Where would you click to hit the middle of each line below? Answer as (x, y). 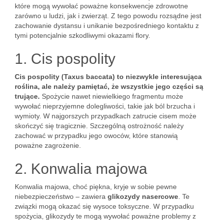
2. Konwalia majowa (81, 169)
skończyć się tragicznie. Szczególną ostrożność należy (99, 126)
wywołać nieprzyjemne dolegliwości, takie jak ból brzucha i (105, 106)
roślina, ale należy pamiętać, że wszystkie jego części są (109, 86)
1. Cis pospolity (65, 59)
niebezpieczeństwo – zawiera (61, 196)
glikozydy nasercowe (143, 196)
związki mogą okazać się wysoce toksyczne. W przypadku (104, 206)
